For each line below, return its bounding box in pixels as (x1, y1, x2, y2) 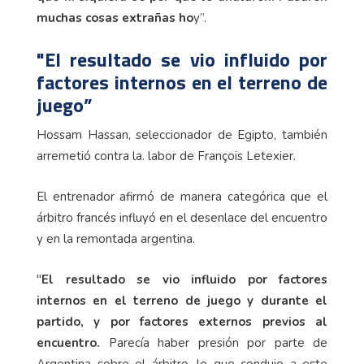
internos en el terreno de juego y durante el (37, 292, 327, 309)
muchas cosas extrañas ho (37, 9, 193, 26)
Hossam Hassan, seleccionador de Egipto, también (37, 126, 327, 143)
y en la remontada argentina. (37, 230, 195, 247)
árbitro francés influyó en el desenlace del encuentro (37, 209, 327, 226)
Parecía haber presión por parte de (100, 334, 327, 351)
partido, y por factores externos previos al (37, 313, 327, 330)
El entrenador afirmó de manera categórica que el (37, 188, 327, 205)
